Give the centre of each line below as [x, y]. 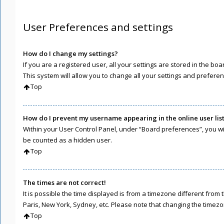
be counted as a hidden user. [67, 140]
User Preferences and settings [98, 27]
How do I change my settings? [70, 53]
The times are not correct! [64, 182]
